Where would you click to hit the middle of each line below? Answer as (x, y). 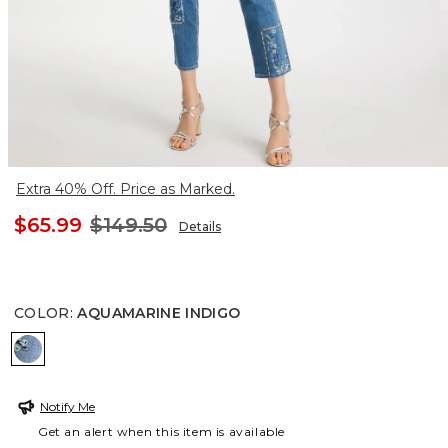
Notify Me (67, 407)
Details (200, 227)
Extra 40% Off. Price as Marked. (125, 189)
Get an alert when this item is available (162, 432)
